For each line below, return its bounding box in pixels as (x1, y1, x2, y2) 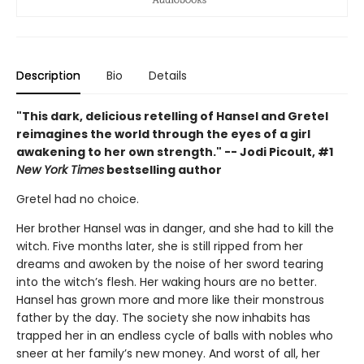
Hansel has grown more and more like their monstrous (16, 291, 324, 308)
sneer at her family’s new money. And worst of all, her (16, 344, 320, 362)
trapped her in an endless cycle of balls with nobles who (16, 327, 333, 344)
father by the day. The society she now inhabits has (16, 309, 310, 326)
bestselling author (104, 161, 222, 178)
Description (16, 67, 80, 84)
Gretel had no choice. (16, 190, 139, 207)
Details (149, 67, 187, 84)
